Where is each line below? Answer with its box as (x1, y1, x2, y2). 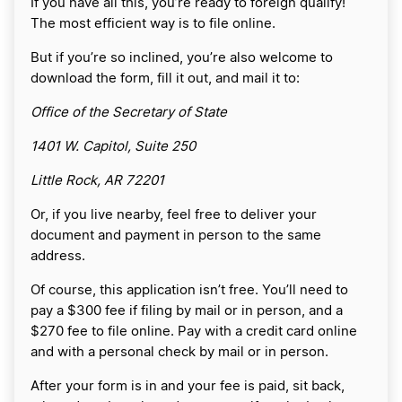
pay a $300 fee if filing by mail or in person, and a (31, 304, 343, 319)
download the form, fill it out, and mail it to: (31, 72, 300, 86)
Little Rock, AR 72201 (31, 174, 164, 188)
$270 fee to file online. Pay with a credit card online (31, 325, 357, 339)
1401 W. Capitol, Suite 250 (31, 140, 196, 154)
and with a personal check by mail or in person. (31, 345, 328, 360)
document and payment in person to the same (31, 229, 321, 243)
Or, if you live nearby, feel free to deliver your (31, 208, 317, 223)
